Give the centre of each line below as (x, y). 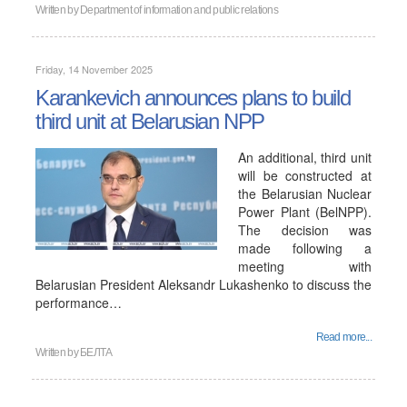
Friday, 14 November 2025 (94, 69)
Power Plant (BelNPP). (305, 212)
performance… (79, 303)
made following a (305, 248)
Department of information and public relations (179, 10)
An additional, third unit (305, 157)
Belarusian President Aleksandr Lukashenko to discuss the (203, 284)
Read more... (343, 337)
